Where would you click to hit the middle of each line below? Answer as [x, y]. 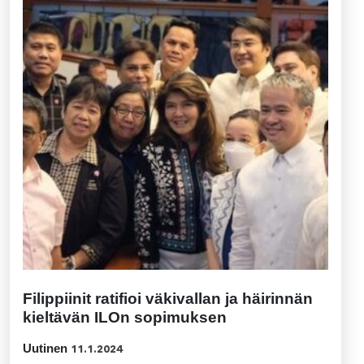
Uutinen [45, 348]
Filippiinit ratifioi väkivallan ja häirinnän [168, 299]
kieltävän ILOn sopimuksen [125, 317]
